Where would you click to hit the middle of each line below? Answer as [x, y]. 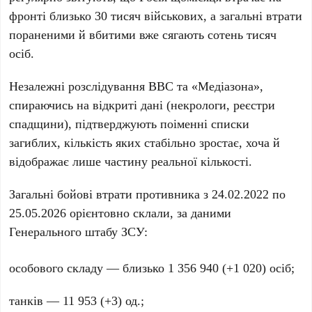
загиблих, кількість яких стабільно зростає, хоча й [145, 142]
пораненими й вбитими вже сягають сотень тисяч [143, 34]
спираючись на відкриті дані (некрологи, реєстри [142, 105]
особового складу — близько [89, 268]
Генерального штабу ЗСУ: [79, 232]
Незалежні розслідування [79, 86]
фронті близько [52, 16]
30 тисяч [118, 16]
